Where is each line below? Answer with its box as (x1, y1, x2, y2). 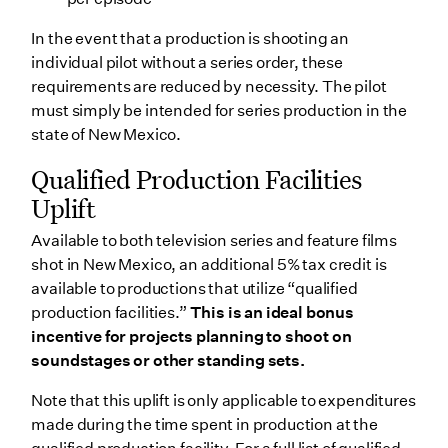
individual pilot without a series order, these (31, 53, 343, 73)
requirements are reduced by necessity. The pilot (31, 77, 387, 97)
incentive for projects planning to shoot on (31, 326, 352, 346)
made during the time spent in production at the (31, 414, 378, 434)
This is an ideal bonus (189, 302, 355, 322)
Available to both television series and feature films (31, 230, 397, 250)
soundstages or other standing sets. (31, 350, 308, 370)
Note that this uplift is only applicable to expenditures (31, 390, 416, 410)
